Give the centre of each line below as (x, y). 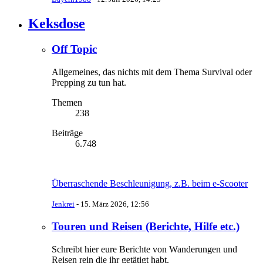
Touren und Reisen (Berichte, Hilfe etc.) (146, 226)
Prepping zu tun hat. (89, 83)
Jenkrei (63, 204)
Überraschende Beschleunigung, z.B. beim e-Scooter (150, 184)
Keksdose (57, 23)
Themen (67, 103)
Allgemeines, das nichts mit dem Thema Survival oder (152, 72)
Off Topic (74, 49)
